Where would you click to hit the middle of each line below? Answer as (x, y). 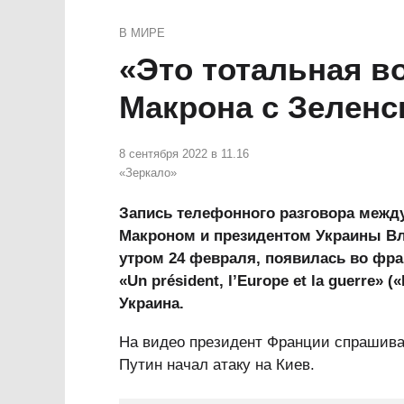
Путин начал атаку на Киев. (217, 365)
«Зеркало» (148, 173)
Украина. (151, 303)
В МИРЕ (142, 33)
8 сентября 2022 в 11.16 (184, 154)
